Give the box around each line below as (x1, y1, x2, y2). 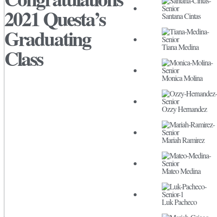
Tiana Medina (161, 42, 199, 52)
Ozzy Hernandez (161, 104, 207, 114)
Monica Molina (161, 73, 202, 83)
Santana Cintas (161, 11, 201, 21)
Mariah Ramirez (161, 135, 204, 145)
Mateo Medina (161, 166, 201, 176)
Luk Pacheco (161, 197, 197, 207)
